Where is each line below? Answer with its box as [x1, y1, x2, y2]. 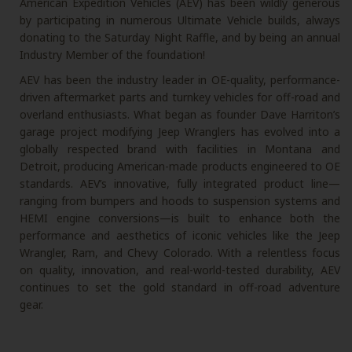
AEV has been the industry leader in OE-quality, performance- [20, 72, 340, 87]
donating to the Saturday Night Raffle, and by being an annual [20, 30, 340, 45]
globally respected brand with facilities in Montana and [20, 141, 340, 156]
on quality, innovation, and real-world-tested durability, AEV [20, 262, 340, 277]
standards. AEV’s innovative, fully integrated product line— [20, 176, 340, 191]
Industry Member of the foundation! [20, 47, 205, 62]
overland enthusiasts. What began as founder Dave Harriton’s [20, 107, 340, 122]
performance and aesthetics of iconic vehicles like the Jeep [20, 228, 340, 243]
